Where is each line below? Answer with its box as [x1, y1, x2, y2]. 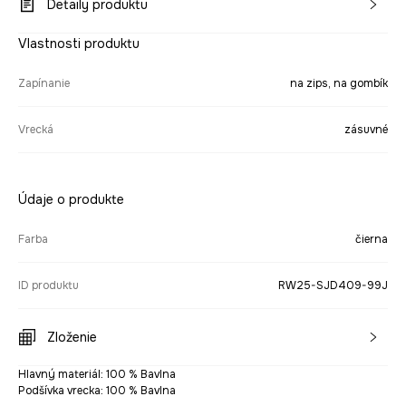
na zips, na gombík [290, 76, 388, 91]
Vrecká [18, 122, 53, 137]
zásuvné [344, 122, 388, 137]
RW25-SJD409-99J [278, 278, 388, 293]
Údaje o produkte [18, 191, 124, 208]
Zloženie [47, 329, 97, 345]
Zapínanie [18, 76, 70, 91]
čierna [355, 232, 388, 246]
